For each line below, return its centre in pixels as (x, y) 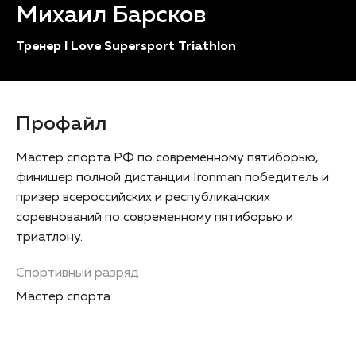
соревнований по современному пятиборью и (155, 218)
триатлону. (49, 238)
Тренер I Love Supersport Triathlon (126, 47)
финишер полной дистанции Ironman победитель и (172, 178)
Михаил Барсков (111, 16)
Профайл (61, 124)
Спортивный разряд (77, 273)
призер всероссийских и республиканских (143, 198)
